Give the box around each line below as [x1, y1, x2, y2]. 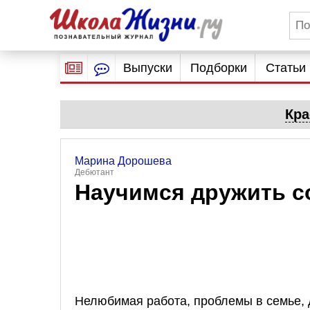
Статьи [265, 61, 306, 75]
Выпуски [122, 61, 172, 75]
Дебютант [75, 167, 114, 177]
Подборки [190, 61, 248, 75]
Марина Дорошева [75, 155, 172, 167]
